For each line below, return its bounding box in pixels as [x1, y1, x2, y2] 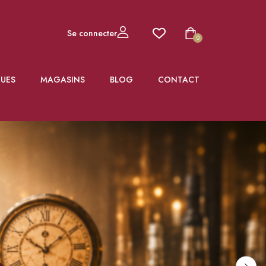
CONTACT [158, 74, 199, 85]
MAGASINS [40, 74, 85, 85]
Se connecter [67, 27, 117, 39]
